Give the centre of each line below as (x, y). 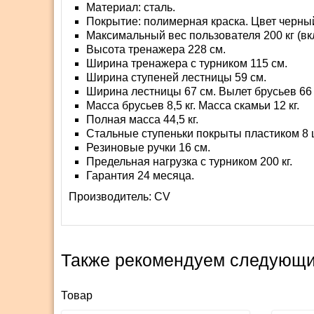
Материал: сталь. (131, 8)
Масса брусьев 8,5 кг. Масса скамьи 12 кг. (193, 106)
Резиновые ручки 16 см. (148, 148)
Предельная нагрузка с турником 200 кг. (189, 162)
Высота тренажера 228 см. (156, 50)
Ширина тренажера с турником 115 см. (187, 64)
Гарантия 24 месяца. (140, 176)
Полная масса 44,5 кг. (142, 120)
